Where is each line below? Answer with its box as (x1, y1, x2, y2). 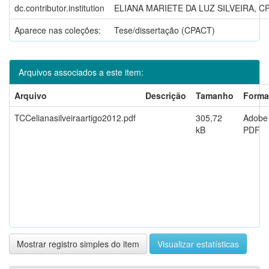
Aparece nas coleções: (14, 23, 101, 36)
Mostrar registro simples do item (17, 237, 139, 250)
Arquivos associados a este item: (19, 65, 144, 78)
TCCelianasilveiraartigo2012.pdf (14, 111, 136, 124)
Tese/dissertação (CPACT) (114, 23, 215, 36)
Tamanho (196, 89, 234, 101)
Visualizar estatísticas (157, 237, 239, 250)
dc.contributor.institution (14, 1, 104, 14)
